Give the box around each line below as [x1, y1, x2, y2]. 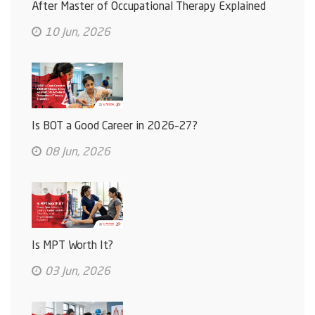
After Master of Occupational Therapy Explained [32, 1, 266, 13]
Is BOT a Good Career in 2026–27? [32, 121, 198, 133]
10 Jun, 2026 [45, 27, 110, 39]
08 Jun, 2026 [45, 147, 110, 159]
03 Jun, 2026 [45, 266, 110, 278]
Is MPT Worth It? [32, 240, 113, 252]
